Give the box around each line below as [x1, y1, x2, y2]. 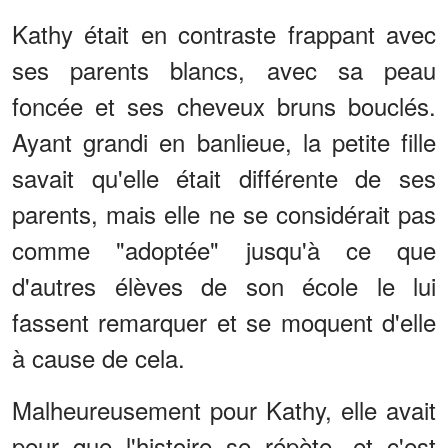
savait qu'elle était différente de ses [12, 160, 436, 196]
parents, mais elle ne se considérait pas [12, 196, 436, 232]
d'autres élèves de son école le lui [12, 268, 436, 304]
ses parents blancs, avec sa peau [12, 52, 436, 88]
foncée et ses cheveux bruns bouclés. [12, 88, 436, 124]
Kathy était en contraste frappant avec [12, 16, 436, 52]
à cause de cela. [12, 340, 185, 376]
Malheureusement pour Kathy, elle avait [12, 392, 436, 428]
